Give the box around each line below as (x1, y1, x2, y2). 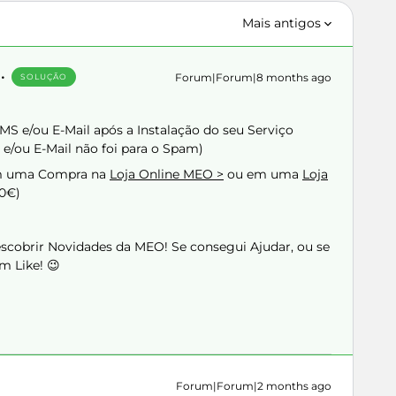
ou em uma (224, 166, 302, 182)
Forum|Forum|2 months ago (176, 379, 331, 392)
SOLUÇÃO (20, 72, 67, 81)
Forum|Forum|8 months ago (175, 71, 331, 84)
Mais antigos (242, 15, 321, 31)
